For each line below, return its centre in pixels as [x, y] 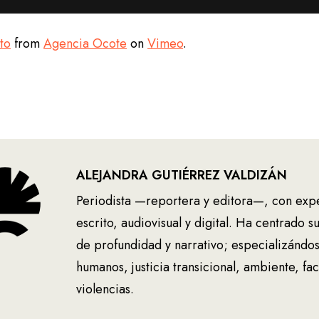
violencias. [105, 289]
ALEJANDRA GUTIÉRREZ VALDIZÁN [182, 175]
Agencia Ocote [85, 43]
